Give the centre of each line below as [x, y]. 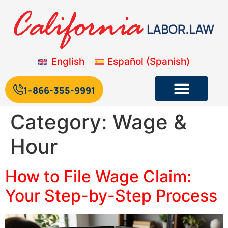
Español [126, 62]
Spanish [168, 62]
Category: [61, 122]
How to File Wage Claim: [98, 177]
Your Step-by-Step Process [111, 196]
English [68, 62]
